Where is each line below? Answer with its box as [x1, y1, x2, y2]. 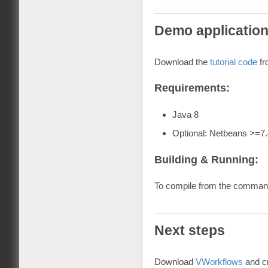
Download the [154, 56, 210, 67]
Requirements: [154, 81, 230, 94]
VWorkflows [195, 256, 243, 267]
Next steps [154, 223, 225, 239]
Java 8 [172, 109, 199, 120]
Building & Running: [154, 154, 258, 166]
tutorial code [209, 56, 257, 67]
